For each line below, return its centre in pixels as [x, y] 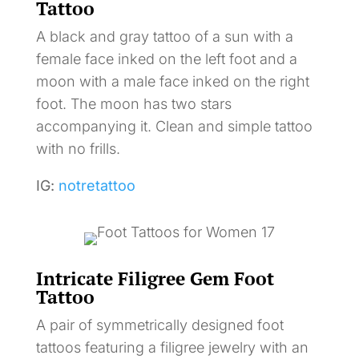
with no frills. [78, 148]
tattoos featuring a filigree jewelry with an [172, 347]
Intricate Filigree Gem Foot [155, 278]
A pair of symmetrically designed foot [159, 325]
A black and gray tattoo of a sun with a [164, 36]
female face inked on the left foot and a [166, 58]
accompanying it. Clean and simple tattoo [174, 126]
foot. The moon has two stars [133, 103]
